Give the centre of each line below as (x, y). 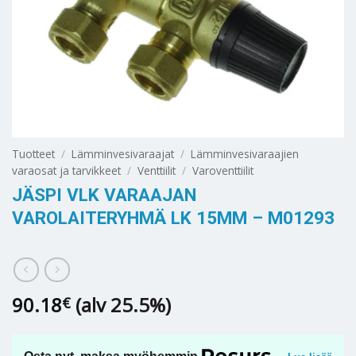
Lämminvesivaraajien (245, 153)
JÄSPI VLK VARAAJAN (104, 195)
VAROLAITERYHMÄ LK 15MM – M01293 (173, 218)
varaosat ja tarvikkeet (66, 170)
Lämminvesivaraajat (123, 153)
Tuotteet (33, 153)
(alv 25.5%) (123, 304)
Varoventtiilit (223, 170)
